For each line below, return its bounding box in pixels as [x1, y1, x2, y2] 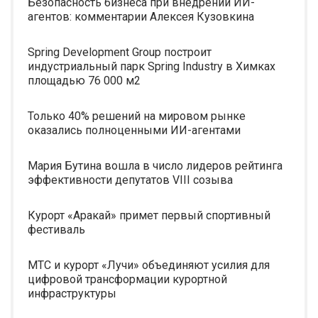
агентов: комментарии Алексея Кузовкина [28, 10, 254, 23]
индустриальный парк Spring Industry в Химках [28, 60, 275, 73]
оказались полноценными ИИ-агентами [28, 124, 241, 137]
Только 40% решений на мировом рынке [28, 109, 246, 123]
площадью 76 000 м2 [28, 74, 141, 87]
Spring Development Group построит [28, 45, 212, 59]
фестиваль [28, 223, 85, 236]
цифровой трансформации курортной [28, 273, 227, 286]
